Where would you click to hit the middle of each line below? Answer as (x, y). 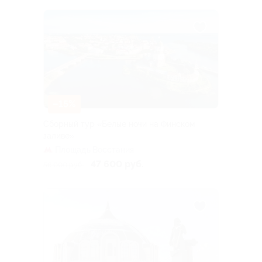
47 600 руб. (117, 164)
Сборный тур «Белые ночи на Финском (119, 124)
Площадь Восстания (94, 149)
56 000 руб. (63, 165)
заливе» (59, 135)
